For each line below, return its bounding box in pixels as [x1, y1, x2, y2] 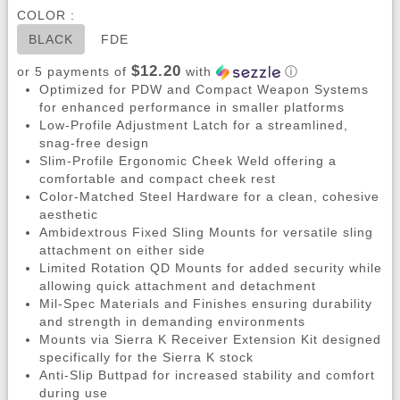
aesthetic [38, 207, 98, 222]
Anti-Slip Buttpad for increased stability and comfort [38, 368, 375, 383]
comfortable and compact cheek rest [38, 171, 276, 187]
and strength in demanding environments [38, 314, 305, 329]
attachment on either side [38, 243, 205, 258]
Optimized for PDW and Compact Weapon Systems [38, 82, 369, 97]
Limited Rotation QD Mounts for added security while [38, 261, 382, 276]
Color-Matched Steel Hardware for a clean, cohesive [38, 189, 379, 204]
